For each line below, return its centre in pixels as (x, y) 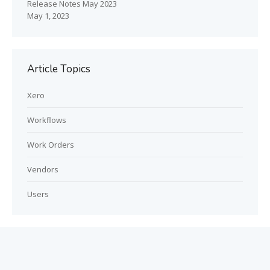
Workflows (47, 120)
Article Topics (59, 69)
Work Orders (51, 145)
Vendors (43, 169)
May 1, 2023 (48, 16)
